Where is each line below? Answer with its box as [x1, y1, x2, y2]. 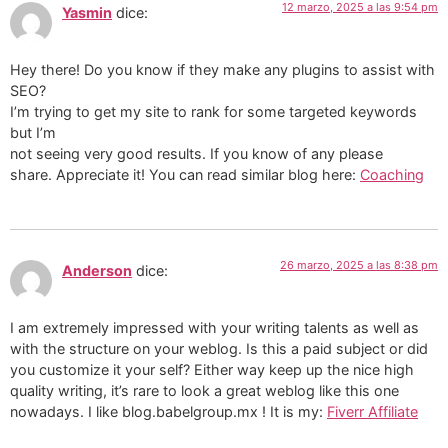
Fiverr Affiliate [327, 402, 418, 420]
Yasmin [62, 4, 112, 22]
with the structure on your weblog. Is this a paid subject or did [10, 339, 428, 357]
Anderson [62, 262, 132, 280]
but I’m [10, 123, 56, 141]
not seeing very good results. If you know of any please [10, 144, 383, 162]
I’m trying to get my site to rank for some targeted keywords [10, 102, 417, 120]
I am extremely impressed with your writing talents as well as [10, 318, 419, 336]
